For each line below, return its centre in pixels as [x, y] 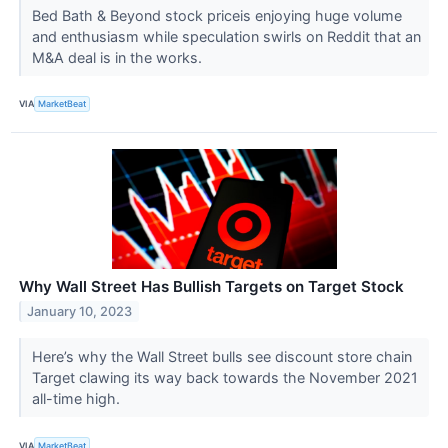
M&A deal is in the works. [118, 57]
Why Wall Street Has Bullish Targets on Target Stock [211, 287]
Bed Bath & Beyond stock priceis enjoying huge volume [216, 15]
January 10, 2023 [80, 311]
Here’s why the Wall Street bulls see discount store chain [221, 357]
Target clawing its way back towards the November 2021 [224, 378]
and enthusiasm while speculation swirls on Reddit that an [226, 36]
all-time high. [77, 399]
